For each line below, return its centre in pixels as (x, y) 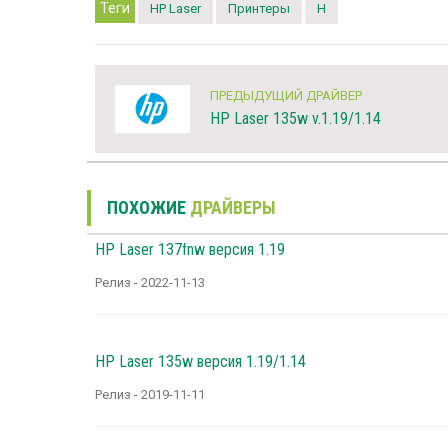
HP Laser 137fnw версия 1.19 (190, 250)
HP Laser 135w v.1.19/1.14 (295, 119)
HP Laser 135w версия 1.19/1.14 (200, 362)
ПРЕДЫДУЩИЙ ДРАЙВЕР (286, 96)
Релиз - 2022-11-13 (150, 283)
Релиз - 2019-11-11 (150, 395)
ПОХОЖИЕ (148, 208)
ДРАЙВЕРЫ (233, 208)
